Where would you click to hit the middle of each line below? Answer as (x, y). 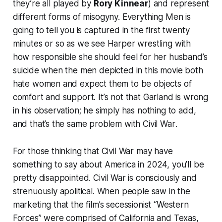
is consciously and (161, 178)
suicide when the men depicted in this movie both (108, 71)
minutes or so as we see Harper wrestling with (102, 44)
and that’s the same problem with (78, 124)
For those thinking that (57, 151)
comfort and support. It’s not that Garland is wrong (111, 97)
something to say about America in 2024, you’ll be (108, 165)
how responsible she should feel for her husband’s (110, 57)
